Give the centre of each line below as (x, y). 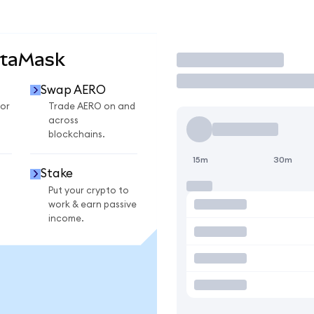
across (63, 121)
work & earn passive (93, 204)
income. (66, 218)
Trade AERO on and (92, 107)
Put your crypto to (89, 190)
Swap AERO (73, 90)
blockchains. (77, 135)
